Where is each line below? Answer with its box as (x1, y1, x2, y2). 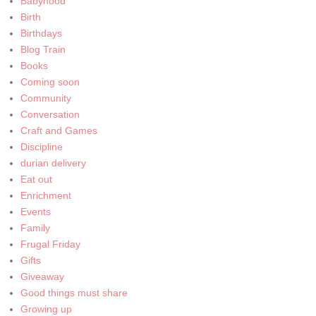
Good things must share (20, 286, 128, 298)
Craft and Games (20, 124, 97, 136)
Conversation (20, 108, 80, 120)
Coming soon (20, 75, 80, 87)
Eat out (20, 173, 52, 185)
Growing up (20, 303, 72, 315)
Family (20, 221, 50, 233)
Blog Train (20, 43, 66, 55)
